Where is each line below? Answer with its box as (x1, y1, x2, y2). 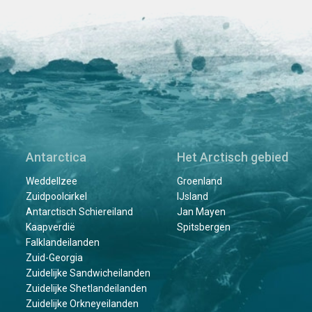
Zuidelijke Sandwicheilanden (26, 267, 150, 279)
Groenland (176, 175, 222, 187)
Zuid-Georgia (26, 252, 83, 264)
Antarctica (26, 150, 86, 165)
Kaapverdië (26, 221, 75, 233)
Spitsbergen (176, 221, 231, 233)
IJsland (176, 191, 208, 203)
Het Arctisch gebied (176, 150, 288, 165)
